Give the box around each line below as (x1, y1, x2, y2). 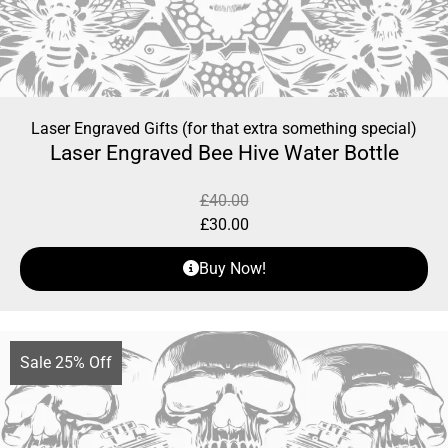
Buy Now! (198, 259, 266, 279)
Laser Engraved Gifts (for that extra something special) (31, 119, 417, 139)
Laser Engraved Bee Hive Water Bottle (49, 141, 399, 166)
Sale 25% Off (20, 353, 112, 373)
